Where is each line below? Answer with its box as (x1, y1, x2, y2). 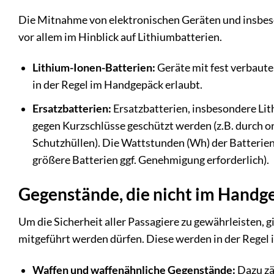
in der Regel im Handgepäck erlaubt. (32, 78, 202, 92)
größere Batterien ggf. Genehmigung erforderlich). (32, 153, 269, 166)
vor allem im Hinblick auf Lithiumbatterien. (18, 30, 222, 43)
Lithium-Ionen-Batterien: (32, 61, 155, 75)
